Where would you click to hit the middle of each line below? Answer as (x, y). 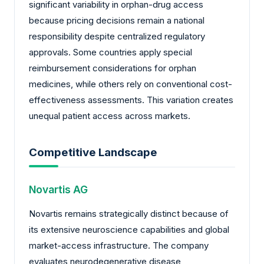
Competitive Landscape (93, 153)
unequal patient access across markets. (110, 115)
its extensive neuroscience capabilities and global (129, 230)
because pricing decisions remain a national (117, 20)
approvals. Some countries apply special (110, 52)
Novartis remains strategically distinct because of (129, 214)
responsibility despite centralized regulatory (117, 36)
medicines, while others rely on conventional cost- (131, 84)
